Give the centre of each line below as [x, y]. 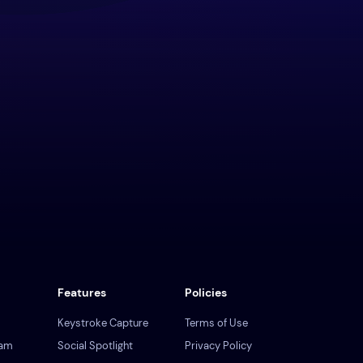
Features [82, 293]
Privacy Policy [218, 346]
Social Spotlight [95, 346]
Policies [206, 293]
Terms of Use [216, 323]
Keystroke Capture [103, 323]
